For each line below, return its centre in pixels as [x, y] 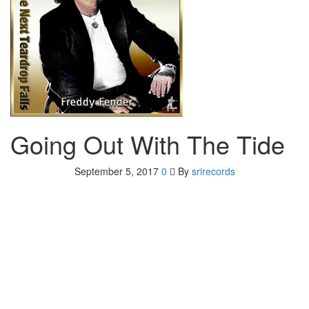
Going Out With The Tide [148, 144]
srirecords [213, 171]
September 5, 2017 [118, 171]
